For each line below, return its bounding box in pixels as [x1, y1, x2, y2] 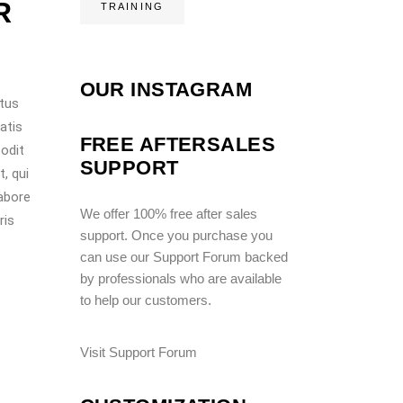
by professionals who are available [79, 270, 282, 286]
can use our [79, 248, 153, 264]
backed [240, 248, 288, 264]
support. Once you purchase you [79, 227, 273, 243]
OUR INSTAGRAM [79, 77, 253, 101]
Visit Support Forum [79, 344, 197, 360]
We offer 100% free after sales [79, 205, 257, 221]
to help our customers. [79, 291, 211, 308]
